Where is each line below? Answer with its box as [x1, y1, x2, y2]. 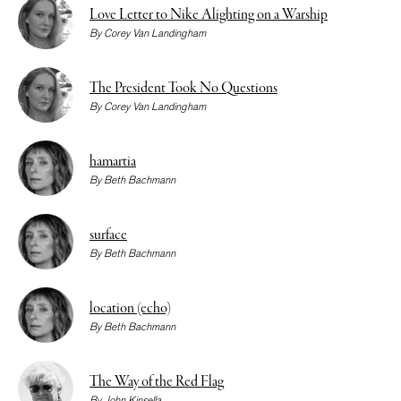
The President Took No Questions [90, 79, 277, 99]
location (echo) [90, 299, 171, 320]
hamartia [90, 152, 136, 173]
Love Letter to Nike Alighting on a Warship [90, 5, 328, 26]
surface [90, 226, 127, 246]
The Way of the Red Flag [90, 372, 224, 393]
